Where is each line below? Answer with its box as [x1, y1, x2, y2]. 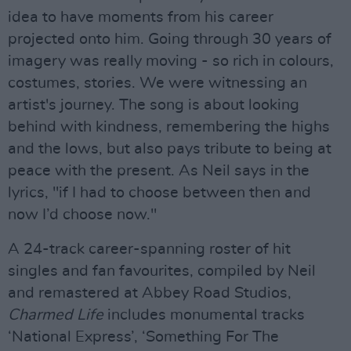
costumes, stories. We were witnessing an [8, 75, 307, 91]
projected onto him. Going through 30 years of [8, 31, 331, 47]
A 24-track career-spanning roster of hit [8, 241, 291, 257]
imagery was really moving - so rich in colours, [8, 53, 334, 69]
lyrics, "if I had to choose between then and [8, 185, 311, 201]
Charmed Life [8, 307, 103, 323]
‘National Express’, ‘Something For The [8, 329, 279, 345]
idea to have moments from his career [8, 9, 273, 25]
